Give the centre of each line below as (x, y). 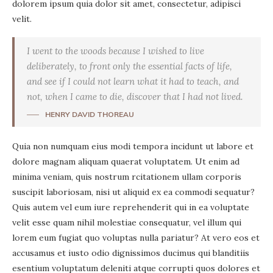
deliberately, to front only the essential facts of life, (129, 66)
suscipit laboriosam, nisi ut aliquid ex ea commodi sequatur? (133, 192)
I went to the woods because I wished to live (115, 51)
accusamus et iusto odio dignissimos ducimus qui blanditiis (131, 253)
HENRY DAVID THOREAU (90, 115)
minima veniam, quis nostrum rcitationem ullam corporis (127, 177)
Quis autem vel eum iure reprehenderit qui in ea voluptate (131, 207)
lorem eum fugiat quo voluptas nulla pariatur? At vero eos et (136, 238)
